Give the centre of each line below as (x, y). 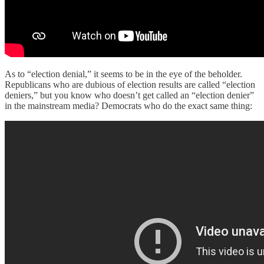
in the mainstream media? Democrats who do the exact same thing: (128, 106)
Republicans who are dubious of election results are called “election (130, 85)
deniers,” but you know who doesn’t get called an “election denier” (129, 95)
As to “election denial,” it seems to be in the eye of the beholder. (123, 74)
